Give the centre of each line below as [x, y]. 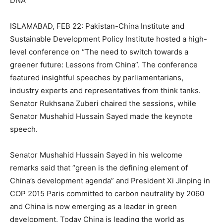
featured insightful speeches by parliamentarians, [97, 78]
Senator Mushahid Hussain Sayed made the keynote [101, 116]
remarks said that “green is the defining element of [99, 168]
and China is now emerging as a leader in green [93, 206]
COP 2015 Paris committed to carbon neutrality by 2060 [107, 194]
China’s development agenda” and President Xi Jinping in [110, 181]
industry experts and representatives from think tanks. [105, 90]
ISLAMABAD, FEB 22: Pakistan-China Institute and [97, 26]
